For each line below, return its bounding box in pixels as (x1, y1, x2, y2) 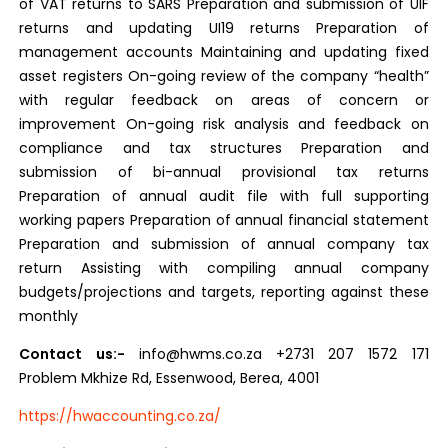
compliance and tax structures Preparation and (19, 138, 429, 158)
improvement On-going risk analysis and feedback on (19, 114, 429, 134)
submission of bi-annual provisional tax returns (19, 162, 429, 182)
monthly (19, 306, 79, 326)
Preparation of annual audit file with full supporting (19, 186, 429, 206)
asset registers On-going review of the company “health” (19, 66, 429, 86)
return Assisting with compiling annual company (19, 258, 429, 278)
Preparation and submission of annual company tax (19, 234, 429, 254)
